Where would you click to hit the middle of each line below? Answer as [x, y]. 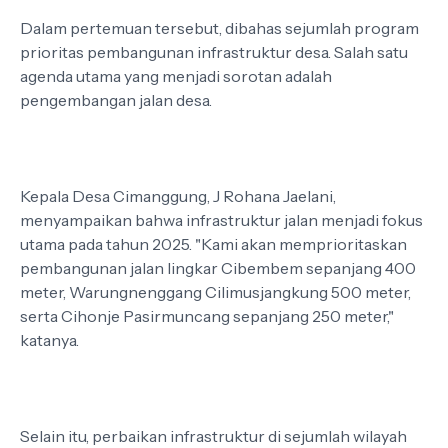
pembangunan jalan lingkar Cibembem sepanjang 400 [218, 268]
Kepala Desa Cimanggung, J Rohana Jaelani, [178, 196]
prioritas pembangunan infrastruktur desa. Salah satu [214, 52]
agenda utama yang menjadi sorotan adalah [176, 76]
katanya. [49, 340]
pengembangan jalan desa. [117, 100]
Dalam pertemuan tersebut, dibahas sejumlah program [219, 28]
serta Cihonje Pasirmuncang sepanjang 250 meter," [207, 316]
